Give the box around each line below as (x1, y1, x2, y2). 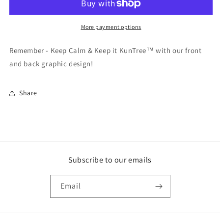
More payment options (81, 23, 141, 30)
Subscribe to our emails (68, 155, 152, 165)
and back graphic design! (9, 58, 93, 68)
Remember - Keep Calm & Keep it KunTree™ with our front (9, 45, 202, 55)
